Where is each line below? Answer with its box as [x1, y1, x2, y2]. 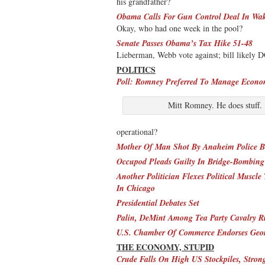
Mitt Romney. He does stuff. [167, 99, 262, 111]
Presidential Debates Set [117, 196, 199, 209]
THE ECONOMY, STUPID [117, 240, 214, 253]
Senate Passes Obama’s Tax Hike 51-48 [117, 37, 253, 49]
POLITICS [117, 63, 156, 76]
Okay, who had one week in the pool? [117, 22, 243, 34]
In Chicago [117, 182, 155, 194]
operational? [117, 125, 157, 137]
